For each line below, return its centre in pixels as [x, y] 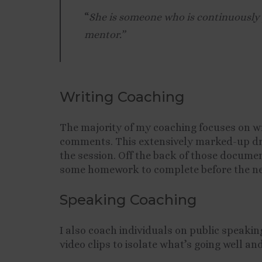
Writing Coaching [122, 97]
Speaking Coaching [128, 200]
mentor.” [105, 35]
